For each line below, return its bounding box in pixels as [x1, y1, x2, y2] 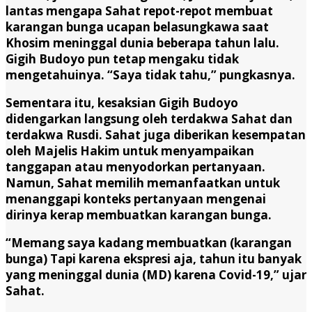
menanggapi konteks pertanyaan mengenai [6, 190, 266, 207]
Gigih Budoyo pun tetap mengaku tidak [6, 50, 239, 67]
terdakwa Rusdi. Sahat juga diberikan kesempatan [6, 126, 306, 143]
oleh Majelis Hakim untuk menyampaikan [6, 142, 254, 159]
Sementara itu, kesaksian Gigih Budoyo [6, 94, 238, 111]
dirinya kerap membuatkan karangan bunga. [6, 206, 272, 223]
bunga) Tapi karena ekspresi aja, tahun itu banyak [6, 250, 302, 267]
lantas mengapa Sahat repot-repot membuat [6, 2, 273, 19]
